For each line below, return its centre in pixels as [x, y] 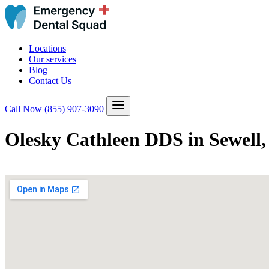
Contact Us [50, 81]
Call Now [25, 109]
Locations [47, 48]
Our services [53, 59]
